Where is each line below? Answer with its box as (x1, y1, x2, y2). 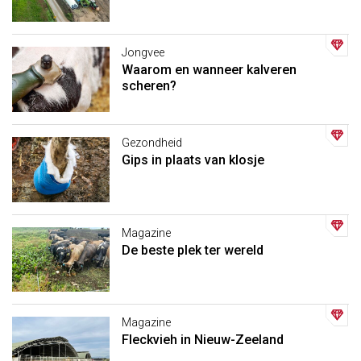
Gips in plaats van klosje (121, 152, 264, 168)
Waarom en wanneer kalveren (121, 62, 297, 78)
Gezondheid (121, 136, 182, 151)
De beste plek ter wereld (121, 242, 263, 258)
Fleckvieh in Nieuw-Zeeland (121, 332, 284, 348)
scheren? (121, 78, 176, 94)
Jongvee (121, 46, 164, 60)
